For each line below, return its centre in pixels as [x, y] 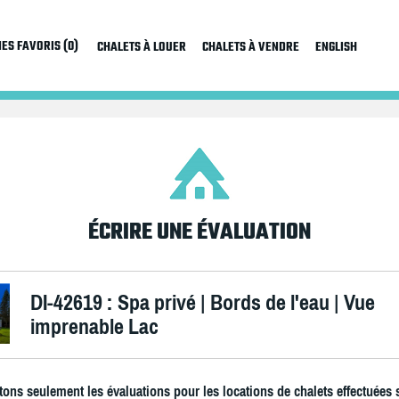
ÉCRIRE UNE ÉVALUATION [199, 233]
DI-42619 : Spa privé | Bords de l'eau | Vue [203, 302]
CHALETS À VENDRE [250, 48]
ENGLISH [336, 48]
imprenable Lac [94, 326]
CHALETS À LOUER [141, 48]
